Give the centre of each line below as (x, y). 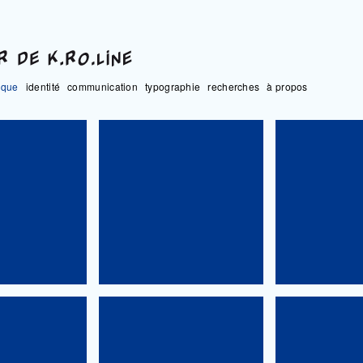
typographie (173, 86)
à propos (287, 86)
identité (43, 86)
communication (103, 86)
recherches (234, 86)
